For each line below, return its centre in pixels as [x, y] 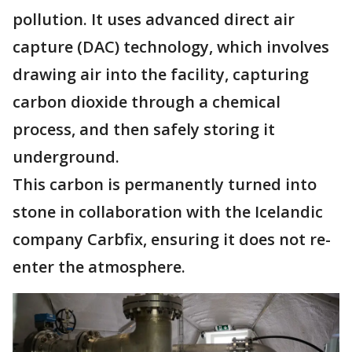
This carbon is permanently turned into [165, 185]
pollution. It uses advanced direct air [154, 20]
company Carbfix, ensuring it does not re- [172, 240]
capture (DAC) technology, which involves [171, 47]
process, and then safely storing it [144, 130]
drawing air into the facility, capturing [161, 75]
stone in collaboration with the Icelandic [168, 212]
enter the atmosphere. [99, 267]
